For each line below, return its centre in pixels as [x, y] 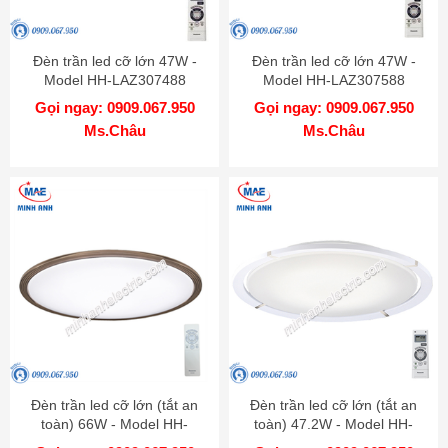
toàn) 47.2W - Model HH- [333, 424]
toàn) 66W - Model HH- [114, 424]
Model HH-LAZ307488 [114, 80]
